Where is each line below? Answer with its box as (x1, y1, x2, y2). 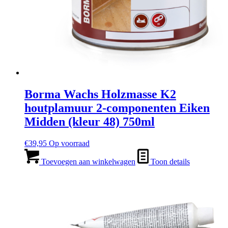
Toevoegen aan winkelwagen (39, 157, 135, 166)
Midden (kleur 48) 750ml (24, 115, 155, 129)
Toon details (149, 157, 190, 166)
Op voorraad (49, 139, 90, 148)
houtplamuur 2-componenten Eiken (24, 101, 210, 115)
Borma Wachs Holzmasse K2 (24, 88, 176, 101)
